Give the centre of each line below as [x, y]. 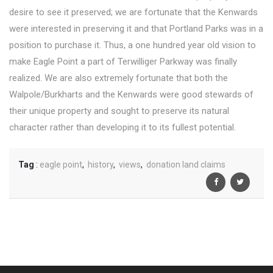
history [101, 165]
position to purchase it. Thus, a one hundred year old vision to [133, 45]
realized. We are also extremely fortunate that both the [119, 78]
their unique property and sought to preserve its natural [119, 111]
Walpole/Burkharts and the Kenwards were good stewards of [131, 95]
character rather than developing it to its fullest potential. [122, 128]
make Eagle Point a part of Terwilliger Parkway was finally [123, 62]
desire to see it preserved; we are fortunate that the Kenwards [133, 12]
